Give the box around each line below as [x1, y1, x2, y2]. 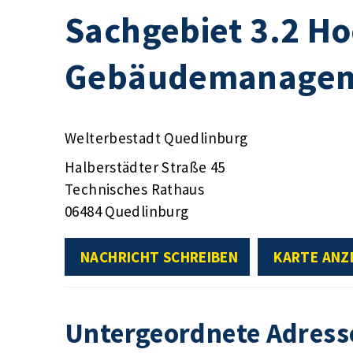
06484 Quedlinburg [65, 202, 189, 221]
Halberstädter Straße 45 [65, 158, 225, 177]
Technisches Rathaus [65, 180, 205, 199]
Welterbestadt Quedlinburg [65, 128, 248, 147]
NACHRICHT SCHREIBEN [80, 247, 239, 266]
